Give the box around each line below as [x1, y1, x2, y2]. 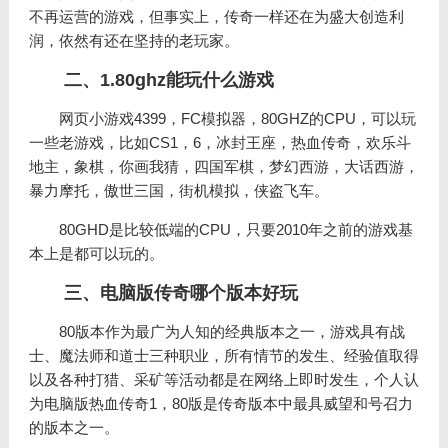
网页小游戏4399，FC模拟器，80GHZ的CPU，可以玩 [58, 110, 416, 127]
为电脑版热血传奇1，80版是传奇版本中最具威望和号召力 [28, 395, 413, 412]
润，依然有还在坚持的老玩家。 [28, 32, 239, 49]
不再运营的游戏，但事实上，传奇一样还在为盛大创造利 [28, 8, 404, 25]
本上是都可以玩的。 [28, 245, 164, 262]
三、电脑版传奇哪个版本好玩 [64, 283, 299, 303]
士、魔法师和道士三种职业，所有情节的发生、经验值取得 [28, 347, 419, 364]
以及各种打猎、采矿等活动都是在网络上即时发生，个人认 [28, 371, 419, 388]
